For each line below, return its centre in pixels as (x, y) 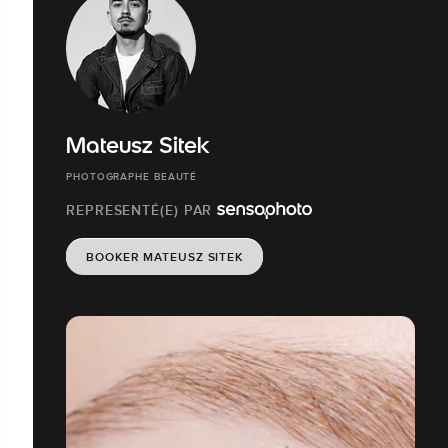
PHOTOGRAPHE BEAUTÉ (132, 177)
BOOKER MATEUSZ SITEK (164, 257)
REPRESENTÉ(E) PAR (142, 210)
